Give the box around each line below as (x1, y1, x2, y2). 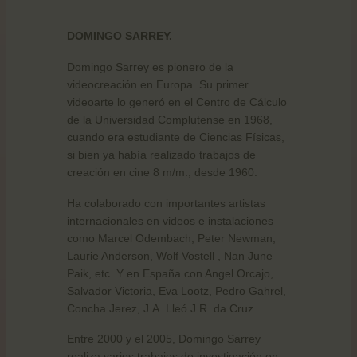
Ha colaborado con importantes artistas (67, 196, 265, 210)
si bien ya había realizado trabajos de (67, 147, 256, 161)
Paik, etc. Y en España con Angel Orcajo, (67, 266, 273, 280)
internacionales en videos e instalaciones (67, 214, 273, 227)
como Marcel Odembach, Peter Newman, (67, 231, 276, 245)
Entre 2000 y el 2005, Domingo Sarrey (67, 332, 261, 346)
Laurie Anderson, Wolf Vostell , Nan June (67, 249, 273, 262)
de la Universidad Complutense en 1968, (67, 112, 273, 126)
